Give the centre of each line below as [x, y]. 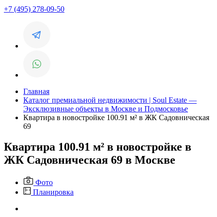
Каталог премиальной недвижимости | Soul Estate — [110, 100]
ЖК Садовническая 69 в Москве [90, 160]
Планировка [52, 192]
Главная [36, 91]
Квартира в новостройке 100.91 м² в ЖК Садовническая [116, 117]
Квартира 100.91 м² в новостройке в [98, 147]
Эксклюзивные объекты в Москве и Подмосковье [106, 109]
